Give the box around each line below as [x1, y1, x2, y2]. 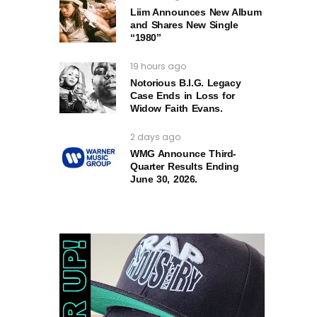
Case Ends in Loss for [130, 90, 235, 102]
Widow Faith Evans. [130, 103, 223, 115]
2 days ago [130, 131, 180, 144]
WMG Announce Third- [130, 148, 236, 160]
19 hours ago [130, 60, 186, 73]
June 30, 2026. [130, 173, 197, 185]
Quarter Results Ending [130, 161, 239, 173]
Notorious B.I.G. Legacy [130, 77, 241, 89]
